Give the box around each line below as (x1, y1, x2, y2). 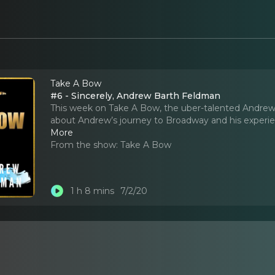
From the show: (50, 139, 118, 150)
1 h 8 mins (70, 185, 114, 197)
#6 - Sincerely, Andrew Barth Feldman (50, 90, 221, 101)
